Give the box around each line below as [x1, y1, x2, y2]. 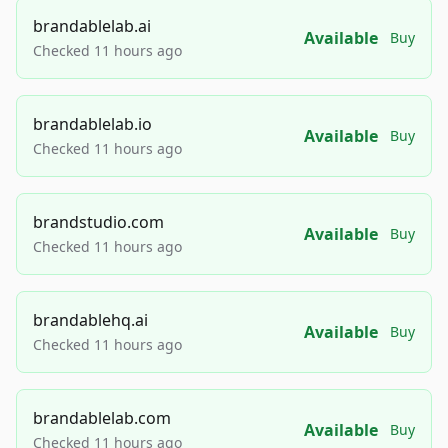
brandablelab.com [33, 407, 171, 430]
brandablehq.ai [33, 309, 148, 332]
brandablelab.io [33, 113, 152, 136]
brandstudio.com [33, 211, 164, 234]
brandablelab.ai [33, 15, 151, 38]
